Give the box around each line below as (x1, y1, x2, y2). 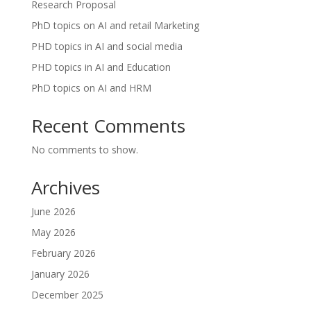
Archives (31, 175, 100, 201)
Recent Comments (31, 113, 185, 139)
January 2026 (31, 267, 90, 281)
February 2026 (31, 246, 96, 260)
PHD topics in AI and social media (31, 40, 183, 53)
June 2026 (31, 205, 76, 219)
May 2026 (31, 226, 76, 239)
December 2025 (31, 288, 103, 302)
